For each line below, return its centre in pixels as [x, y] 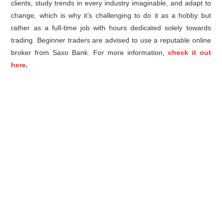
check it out [189, 52]
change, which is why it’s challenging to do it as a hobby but [111, 15]
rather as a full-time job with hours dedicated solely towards [111, 28]
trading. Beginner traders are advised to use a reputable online [111, 40]
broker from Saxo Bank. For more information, [89, 52]
